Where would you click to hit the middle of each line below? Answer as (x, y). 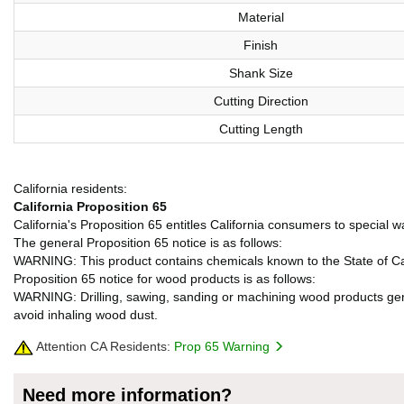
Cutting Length (261, 129)
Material (261, 17)
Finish (261, 45)
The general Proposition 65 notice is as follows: (148, 243)
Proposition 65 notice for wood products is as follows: (165, 279)
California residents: (70, 188)
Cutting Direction (261, 101)
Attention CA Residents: (102, 346)
